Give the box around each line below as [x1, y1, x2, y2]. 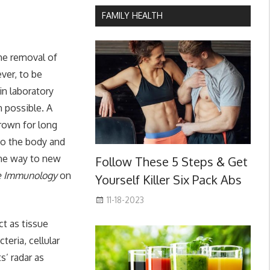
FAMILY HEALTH [101, 10, 163, 21]
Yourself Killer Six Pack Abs [95, 172, 242, 188]
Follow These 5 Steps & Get [95, 154, 248, 170]
